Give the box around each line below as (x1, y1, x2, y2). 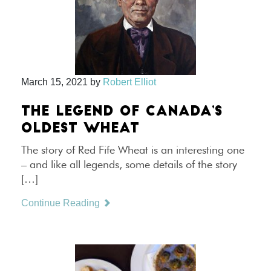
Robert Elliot (103, 77, 156, 87)
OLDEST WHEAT (21, 122, 139, 136)
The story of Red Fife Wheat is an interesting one (21, 143, 244, 156)
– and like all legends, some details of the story (21, 158, 237, 171)
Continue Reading (21, 198, 102, 208)
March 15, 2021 (21, 77, 88, 87)
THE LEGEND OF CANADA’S (21, 105, 223, 119)
